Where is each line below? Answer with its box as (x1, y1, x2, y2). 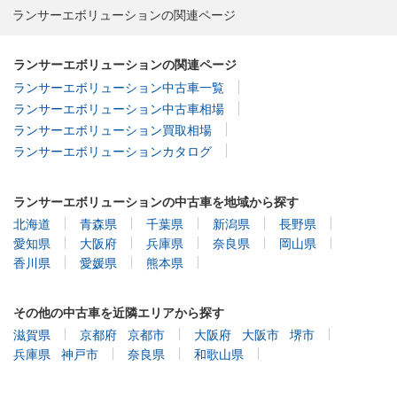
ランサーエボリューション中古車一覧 (13, 77, 224, 96)
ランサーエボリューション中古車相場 (13, 98, 224, 117)
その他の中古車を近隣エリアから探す (13, 302, 224, 321)
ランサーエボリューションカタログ (13, 141, 212, 160)
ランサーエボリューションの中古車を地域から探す (13, 191, 299, 210)
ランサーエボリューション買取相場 (13, 120, 212, 138)
